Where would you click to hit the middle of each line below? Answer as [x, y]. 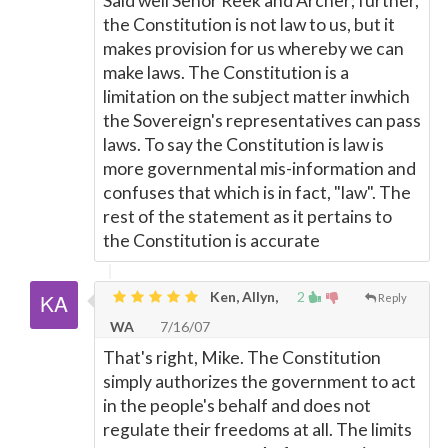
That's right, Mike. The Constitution [242, 357]
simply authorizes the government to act [259, 381]
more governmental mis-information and [259, 168]
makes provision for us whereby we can [253, 48]
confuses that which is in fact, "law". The [257, 192]
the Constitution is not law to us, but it [249, 24]
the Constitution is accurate [211, 240]
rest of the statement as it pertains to [247, 216]
